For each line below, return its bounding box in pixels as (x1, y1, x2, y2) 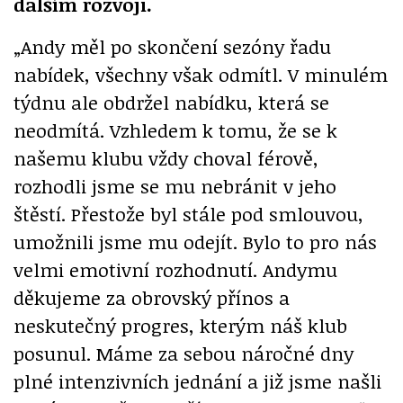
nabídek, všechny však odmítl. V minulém (13, 60, 388, 87)
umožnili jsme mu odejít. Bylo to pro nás (13, 228, 377, 255)
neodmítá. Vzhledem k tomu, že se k (13, 116, 337, 143)
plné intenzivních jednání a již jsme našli (13, 367, 381, 394)
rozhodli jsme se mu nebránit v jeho (13, 172, 336, 199)
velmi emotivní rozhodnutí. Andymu (13, 255, 337, 282)
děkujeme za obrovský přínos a (13, 283, 290, 310)
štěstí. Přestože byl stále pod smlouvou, (13, 200, 363, 227)
